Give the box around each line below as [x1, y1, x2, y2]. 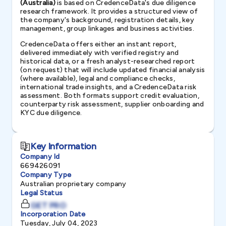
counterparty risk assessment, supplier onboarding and [20, 100, 204, 108]
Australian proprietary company [20, 180, 127, 188]
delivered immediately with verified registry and [20, 48, 179, 57]
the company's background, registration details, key [20, 16, 194, 24]
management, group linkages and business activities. [20, 24, 194, 33]
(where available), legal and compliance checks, [20, 74, 175, 83]
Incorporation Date [20, 210, 86, 218]
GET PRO [30, 200, 66, 210]
